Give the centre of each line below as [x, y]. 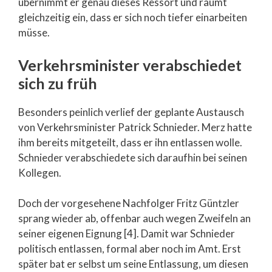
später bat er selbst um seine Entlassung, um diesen [133, 264]
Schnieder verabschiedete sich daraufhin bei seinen [133, 157]
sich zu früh [58, 83]
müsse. [34, 33]
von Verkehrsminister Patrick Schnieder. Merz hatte [135, 127]
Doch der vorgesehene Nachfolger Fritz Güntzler [129, 203]
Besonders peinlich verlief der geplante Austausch [131, 112]
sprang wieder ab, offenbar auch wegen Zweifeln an [134, 219]
